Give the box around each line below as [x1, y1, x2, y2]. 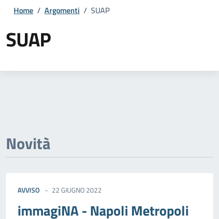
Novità [6, 131, 50, 155]
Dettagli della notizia [5, 57, 145, 81]
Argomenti [44, 4, 80, 17]
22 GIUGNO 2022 [52, 185, 102, 196]
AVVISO [18, 185, 40, 196]
